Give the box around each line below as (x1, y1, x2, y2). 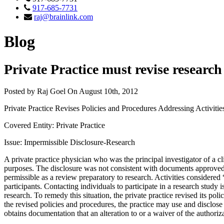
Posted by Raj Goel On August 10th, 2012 (4, 86, 138, 95)
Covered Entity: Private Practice (4, 120, 105, 129)
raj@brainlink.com (34, 12, 93, 21)
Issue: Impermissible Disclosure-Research (4, 137, 135, 146)
